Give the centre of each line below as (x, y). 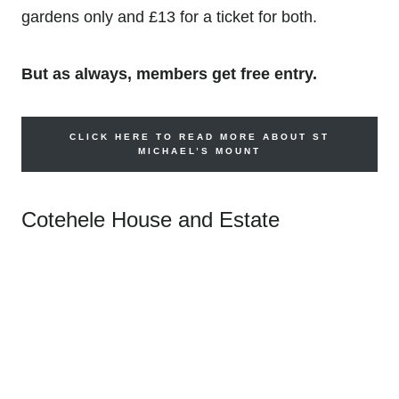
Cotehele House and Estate (151, 219)
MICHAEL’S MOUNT (199, 151)
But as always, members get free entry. (169, 73)
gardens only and (85, 16)
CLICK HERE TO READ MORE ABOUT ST (199, 136)
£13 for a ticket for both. (233, 16)
